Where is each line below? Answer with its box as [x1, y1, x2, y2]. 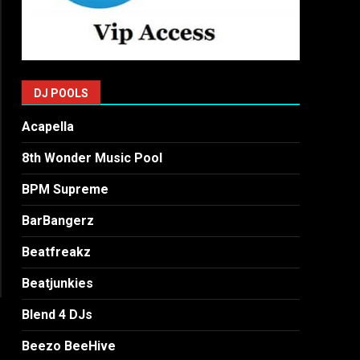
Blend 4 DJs [22, 307, 93, 323]
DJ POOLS [34, 87, 89, 100]
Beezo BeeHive [22, 338, 117, 354]
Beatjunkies [22, 276, 94, 292]
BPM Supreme [22, 182, 109, 198]
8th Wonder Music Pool [22, 150, 163, 166]
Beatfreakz [22, 244, 92, 260]
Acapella [22, 119, 75, 135]
